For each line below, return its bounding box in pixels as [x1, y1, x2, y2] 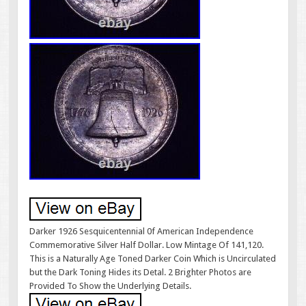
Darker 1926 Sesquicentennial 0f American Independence [29, 225, 254, 236]
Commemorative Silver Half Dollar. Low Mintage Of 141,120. [29, 239, 264, 250]
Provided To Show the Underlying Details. [29, 280, 192, 291]
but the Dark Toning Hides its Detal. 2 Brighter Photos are [29, 266, 252, 277]
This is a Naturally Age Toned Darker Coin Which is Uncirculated [29, 253, 277, 264]
